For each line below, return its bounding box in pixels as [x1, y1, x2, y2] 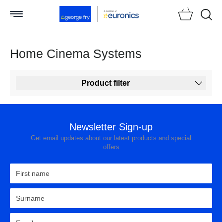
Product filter [81, 79, 130, 88]
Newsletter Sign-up [69, 121, 153, 133]
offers [103, 143, 119, 151]
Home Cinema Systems [10, 47, 142, 61]
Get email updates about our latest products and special [31, 134, 191, 142]
